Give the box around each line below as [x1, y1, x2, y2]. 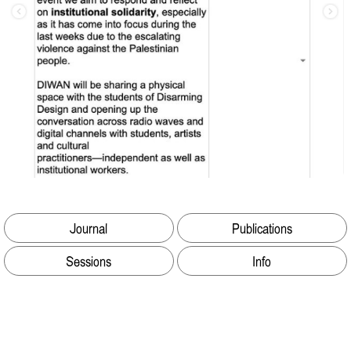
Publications [231, 219, 292, 237]
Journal [70, 219, 107, 237]
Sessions [66, 252, 111, 270]
